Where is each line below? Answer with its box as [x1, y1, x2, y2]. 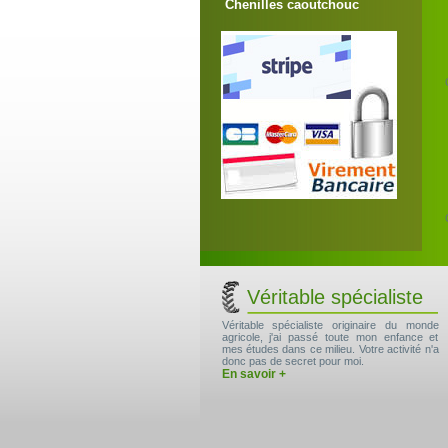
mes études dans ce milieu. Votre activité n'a [221, 343, 439, 355]
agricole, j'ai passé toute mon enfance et [221, 331, 439, 343]
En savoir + [221, 367, 286, 381]
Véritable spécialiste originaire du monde [221, 319, 439, 331]
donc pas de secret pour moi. [221, 355, 364, 367]
